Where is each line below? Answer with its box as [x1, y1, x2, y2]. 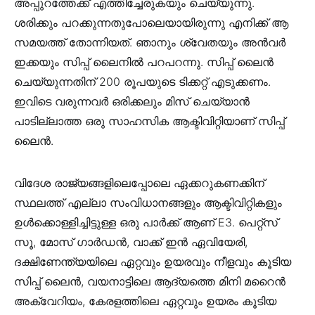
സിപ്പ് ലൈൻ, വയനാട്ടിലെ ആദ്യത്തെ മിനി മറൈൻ [14, 274, 285, 289]
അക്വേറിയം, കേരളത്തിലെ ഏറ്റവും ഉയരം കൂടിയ [14, 294, 276, 309]
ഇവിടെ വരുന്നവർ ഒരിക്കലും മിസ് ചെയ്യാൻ [14, 94, 250, 109]
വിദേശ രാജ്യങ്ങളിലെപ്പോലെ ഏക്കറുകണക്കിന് [14, 176, 264, 191]
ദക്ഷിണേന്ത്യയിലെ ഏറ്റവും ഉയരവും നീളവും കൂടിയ [14, 255, 291, 269]
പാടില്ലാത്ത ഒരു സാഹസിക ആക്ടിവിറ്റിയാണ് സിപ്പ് [14, 114, 285, 129]
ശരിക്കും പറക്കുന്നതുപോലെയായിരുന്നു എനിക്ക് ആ [14, 15, 288, 30]
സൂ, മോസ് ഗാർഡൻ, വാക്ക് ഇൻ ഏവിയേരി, [14, 235, 247, 250]
